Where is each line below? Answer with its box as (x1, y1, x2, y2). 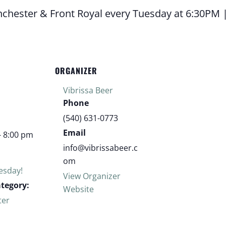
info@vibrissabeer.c (63, 142, 138, 153)
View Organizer (63, 170, 121, 182)
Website (63, 183, 94, 195)
